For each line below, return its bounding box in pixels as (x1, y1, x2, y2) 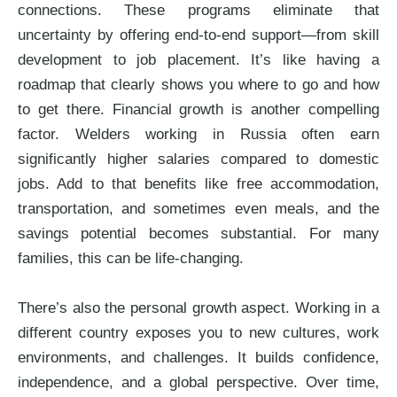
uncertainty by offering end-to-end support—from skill (18, 26, 379, 43)
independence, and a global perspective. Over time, (18, 373, 379, 391)
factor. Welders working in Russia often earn (18, 125, 379, 143)
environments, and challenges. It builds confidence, (18, 348, 379, 366)
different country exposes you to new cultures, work (18, 323, 379, 341)
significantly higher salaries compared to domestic (18, 150, 379, 167)
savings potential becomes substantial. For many (18, 224, 379, 242)
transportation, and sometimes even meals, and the (18, 199, 379, 217)
